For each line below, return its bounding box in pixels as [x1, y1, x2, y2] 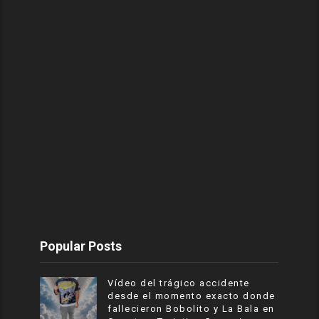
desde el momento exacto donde [108, 291, 276, 302]
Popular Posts [40, 239, 122, 254]
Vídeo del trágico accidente [108, 278, 250, 289]
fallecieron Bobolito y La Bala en [108, 303, 275, 315]
